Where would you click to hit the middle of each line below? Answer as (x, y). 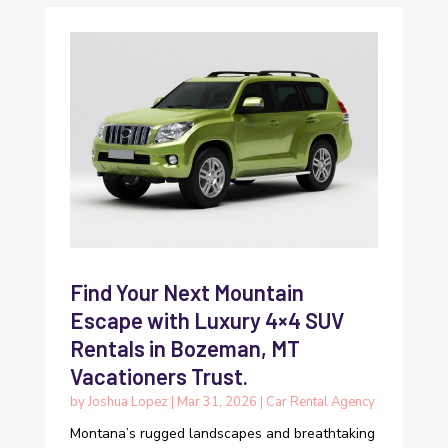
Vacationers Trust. (158, 376)
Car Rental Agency (320, 402)
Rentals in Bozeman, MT (184, 348)
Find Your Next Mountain (186, 292)
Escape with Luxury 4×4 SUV (206, 320)
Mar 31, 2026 (216, 402)
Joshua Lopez (127, 402)
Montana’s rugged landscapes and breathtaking (222, 434)
